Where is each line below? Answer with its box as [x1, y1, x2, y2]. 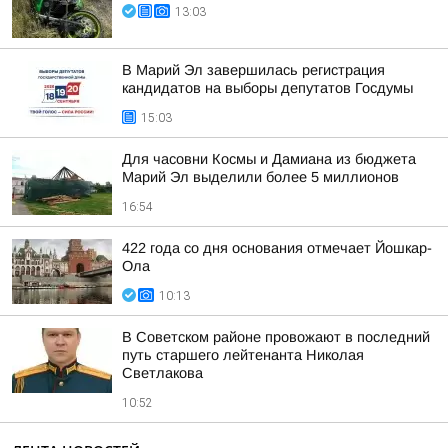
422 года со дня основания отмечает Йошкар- [122, 240, 432, 256]
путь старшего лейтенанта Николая [122, 347, 364, 363]
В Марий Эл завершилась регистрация [122, 62, 385, 78]
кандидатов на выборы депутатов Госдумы [122, 80, 413, 96]
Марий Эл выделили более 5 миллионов [122, 169, 399, 185]
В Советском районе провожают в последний [122, 329, 430, 345]
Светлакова [122, 365, 203, 381]
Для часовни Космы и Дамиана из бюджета [122, 151, 416, 167]
